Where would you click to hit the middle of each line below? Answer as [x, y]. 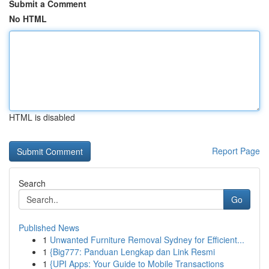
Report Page [236, 151]
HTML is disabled [42, 117]
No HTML [28, 19]
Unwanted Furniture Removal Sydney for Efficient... [147, 240]
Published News [49, 228]
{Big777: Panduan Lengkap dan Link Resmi [132, 252]
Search [32, 183]
